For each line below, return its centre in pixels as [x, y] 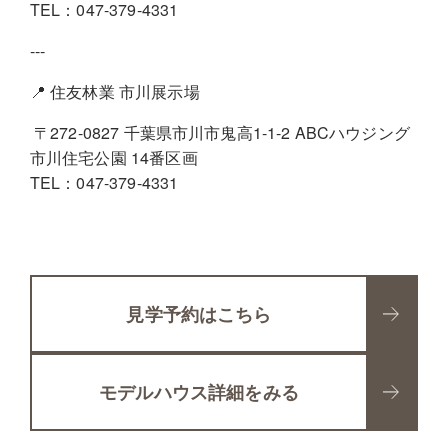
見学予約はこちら [199, 313]
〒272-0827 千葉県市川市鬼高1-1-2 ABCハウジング [219, 132]
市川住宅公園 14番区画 [113, 157]
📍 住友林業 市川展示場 [114, 91]
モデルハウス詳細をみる [199, 391]
